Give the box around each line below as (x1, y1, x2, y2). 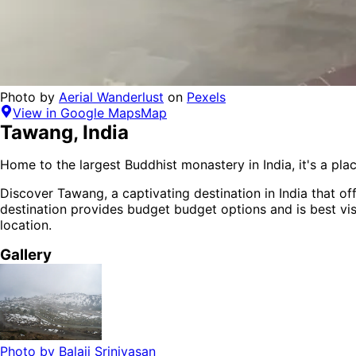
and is (270, 201, 310, 218)
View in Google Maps (13, 105, 141, 122)
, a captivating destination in (104, 185, 279, 202)
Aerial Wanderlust (59, 89, 164, 106)
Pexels (187, 89, 226, 106)
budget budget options (127, 201, 266, 218)
